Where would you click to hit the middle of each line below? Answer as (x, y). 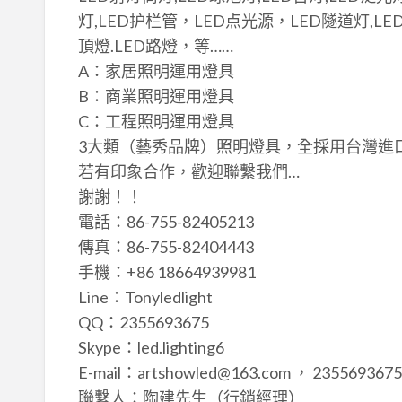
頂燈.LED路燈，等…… (155, 45)
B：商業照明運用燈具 (156, 96)
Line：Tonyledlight (145, 297)
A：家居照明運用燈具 (156, 70)
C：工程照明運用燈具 (156, 121)
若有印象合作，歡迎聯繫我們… (188, 171)
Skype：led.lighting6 (151, 347)
